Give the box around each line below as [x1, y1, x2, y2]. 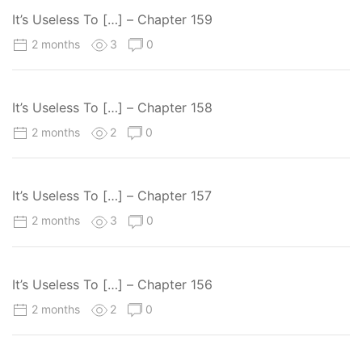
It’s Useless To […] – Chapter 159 [12, 11, 213, 28]
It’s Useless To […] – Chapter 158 [12, 99, 213, 116]
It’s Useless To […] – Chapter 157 [12, 187, 212, 204]
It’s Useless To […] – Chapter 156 [12, 276, 213, 293]
